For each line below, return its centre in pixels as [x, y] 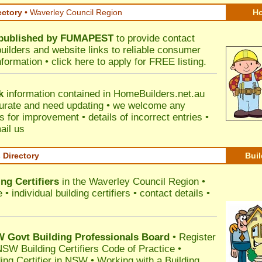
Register [197, 237]
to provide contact [154, 38]
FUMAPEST [87, 38]
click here [73, 62]
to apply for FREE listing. [150, 62]
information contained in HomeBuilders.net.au [104, 94]
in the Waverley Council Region [129, 182]
